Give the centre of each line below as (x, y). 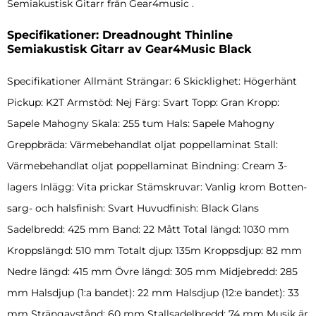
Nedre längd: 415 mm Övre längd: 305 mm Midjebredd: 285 (152, 272)
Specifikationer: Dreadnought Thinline (120, 35)
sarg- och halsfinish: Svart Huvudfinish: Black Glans (133, 208)
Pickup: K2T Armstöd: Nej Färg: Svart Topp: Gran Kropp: (143, 103)
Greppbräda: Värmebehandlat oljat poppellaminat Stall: (142, 145)
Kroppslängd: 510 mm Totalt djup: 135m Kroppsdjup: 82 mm (154, 251)
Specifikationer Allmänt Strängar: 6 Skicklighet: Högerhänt (152, 81)
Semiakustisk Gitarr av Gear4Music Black (129, 49)
